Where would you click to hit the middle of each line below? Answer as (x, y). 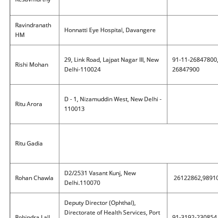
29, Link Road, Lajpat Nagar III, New (111, 60)
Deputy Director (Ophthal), (100, 203)
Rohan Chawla (34, 178)
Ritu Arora (29, 104)
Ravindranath (33, 25)
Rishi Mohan (32, 64)
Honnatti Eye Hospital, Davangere (110, 30)
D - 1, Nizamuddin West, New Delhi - (113, 99)
